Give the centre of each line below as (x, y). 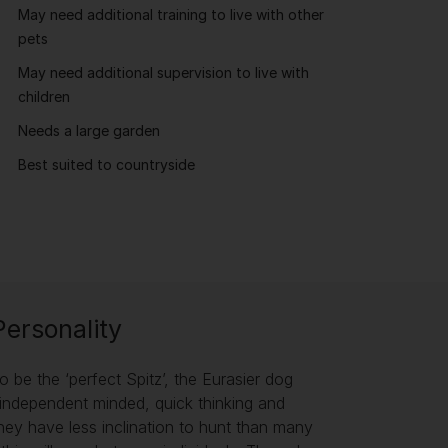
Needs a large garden (89, 130)
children (44, 96)
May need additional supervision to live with (163, 72)
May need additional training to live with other (171, 14)
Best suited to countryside (106, 164)
